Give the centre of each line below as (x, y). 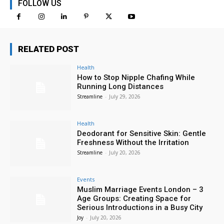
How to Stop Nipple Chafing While (136, 78)
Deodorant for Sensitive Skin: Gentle (142, 134)
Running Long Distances (120, 87)
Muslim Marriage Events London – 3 (140, 189)
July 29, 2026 (125, 97)
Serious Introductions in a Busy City (140, 207)
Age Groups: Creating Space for (134, 198)
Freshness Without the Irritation (133, 143)
